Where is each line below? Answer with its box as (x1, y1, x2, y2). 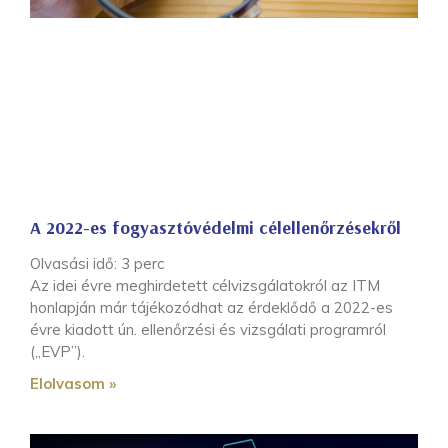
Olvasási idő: (30, 253, 121, 273)
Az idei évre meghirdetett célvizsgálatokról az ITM (30, 275, 380, 295)
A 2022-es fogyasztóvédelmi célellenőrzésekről (30, 215, 401, 239)
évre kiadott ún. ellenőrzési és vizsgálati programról (30, 319, 386, 339)
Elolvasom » (30, 373, 116, 393)
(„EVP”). (30, 341, 85, 361)
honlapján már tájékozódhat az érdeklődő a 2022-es (30, 297, 393, 317)
